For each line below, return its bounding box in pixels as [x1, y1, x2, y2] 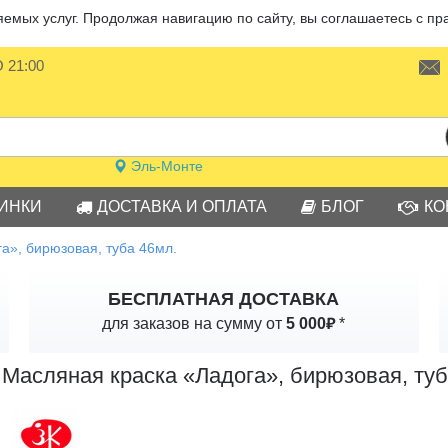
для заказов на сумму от [102, 315, 287, 332]
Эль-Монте [127, 158, 204, 174]
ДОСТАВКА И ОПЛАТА [97, 198, 267, 215]
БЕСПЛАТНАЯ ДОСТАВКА [108, 289, 340, 309]
